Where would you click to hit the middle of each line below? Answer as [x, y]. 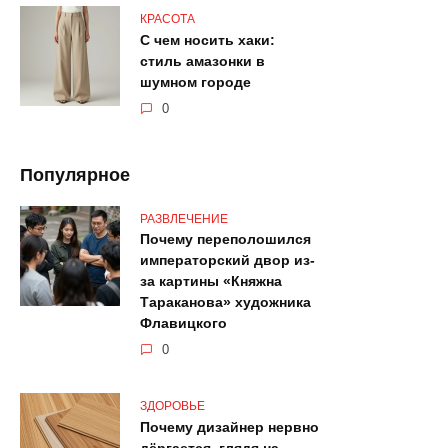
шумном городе [195, 82]
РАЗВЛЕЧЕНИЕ [184, 218]
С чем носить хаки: [207, 40]
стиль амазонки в [202, 61]
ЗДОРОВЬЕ [172, 406]
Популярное [75, 175]
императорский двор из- [227, 260]
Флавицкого [183, 323]
